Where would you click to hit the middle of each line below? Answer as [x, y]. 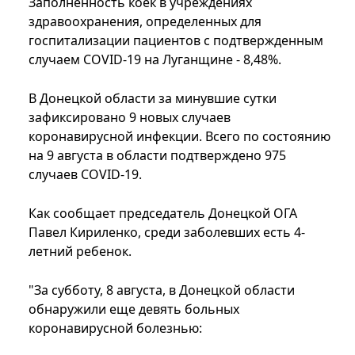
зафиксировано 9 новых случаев [130, 118]
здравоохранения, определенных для [145, 22]
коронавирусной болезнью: [115, 328]
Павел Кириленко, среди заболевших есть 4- [167, 233]
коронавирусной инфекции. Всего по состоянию [179, 137]
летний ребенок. [80, 252]
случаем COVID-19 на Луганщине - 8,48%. [155, 60]
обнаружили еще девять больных [134, 309]
